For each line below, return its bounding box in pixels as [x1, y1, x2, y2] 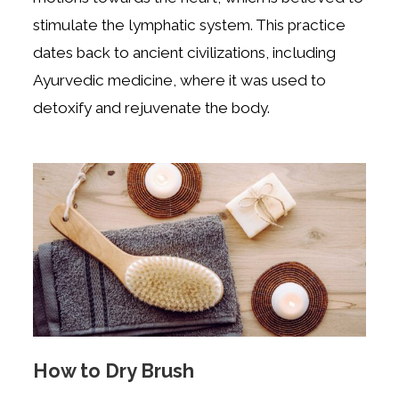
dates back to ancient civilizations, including [33, 44, 337, 62]
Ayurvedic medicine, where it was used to [33, 71, 327, 90]
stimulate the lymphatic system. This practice [33, 16, 346, 35]
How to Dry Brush [33, 359, 195, 382]
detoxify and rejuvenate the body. [33, 99, 271, 118]
